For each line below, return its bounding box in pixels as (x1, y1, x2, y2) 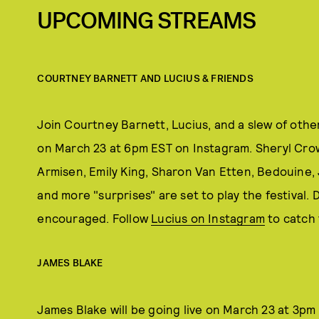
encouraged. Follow (37, 210, 152, 225)
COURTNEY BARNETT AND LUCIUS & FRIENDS (37, 71, 253, 85)
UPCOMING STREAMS (37, 6, 256, 37)
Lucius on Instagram (151, 210, 266, 225)
